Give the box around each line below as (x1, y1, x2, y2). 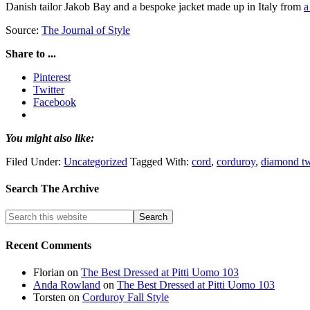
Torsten (33, 291, 66, 303)
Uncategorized (64, 155, 127, 167)
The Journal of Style (42, 24, 130, 36)
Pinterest (33, 71, 71, 83)
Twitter (33, 83, 64, 95)
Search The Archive (6, 183, 99, 195)
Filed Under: (6, 155, 64, 167)
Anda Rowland (33, 278, 100, 291)
